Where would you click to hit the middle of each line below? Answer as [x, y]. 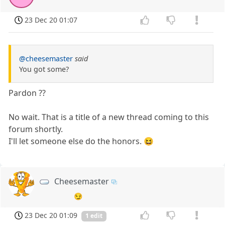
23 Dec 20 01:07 [51, 20]
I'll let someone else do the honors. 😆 [81, 141]
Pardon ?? [27, 93]
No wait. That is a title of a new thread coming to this [109, 117]
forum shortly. [36, 129]
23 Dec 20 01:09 [51, 215]
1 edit [94, 216]
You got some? [44, 69]
